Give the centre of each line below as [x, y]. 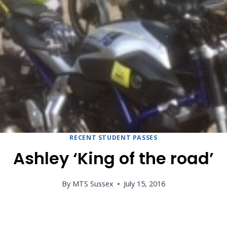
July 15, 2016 [144, 184]
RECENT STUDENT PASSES [113, 138]
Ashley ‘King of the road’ [113, 158]
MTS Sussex [93, 184]
